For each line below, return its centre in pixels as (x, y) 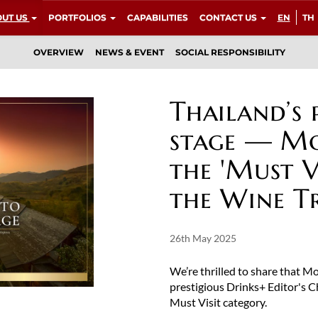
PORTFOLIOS (78, 17)
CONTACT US (229, 17)
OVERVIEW (58, 52)
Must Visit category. (218, 302)
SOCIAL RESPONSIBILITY (230, 52)
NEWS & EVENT (129, 52)
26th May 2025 (203, 238)
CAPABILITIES (157, 17)
